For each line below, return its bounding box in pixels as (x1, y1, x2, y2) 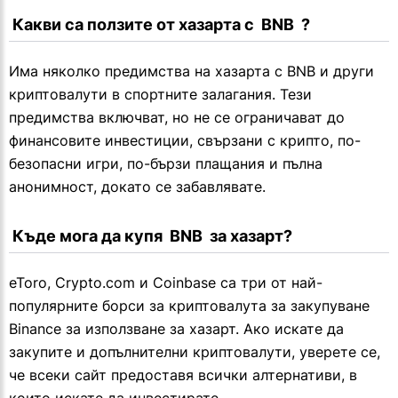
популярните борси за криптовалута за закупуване (9, 297, 370, 315)
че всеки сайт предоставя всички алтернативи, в (9, 366, 357, 385)
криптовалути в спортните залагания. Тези (9, 85, 312, 104)
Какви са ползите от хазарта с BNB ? (12, 15, 310, 35)
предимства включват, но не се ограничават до (9, 108, 345, 127)
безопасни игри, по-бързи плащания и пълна (9, 155, 322, 173)
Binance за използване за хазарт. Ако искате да (9, 320, 344, 338)
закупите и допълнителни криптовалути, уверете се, (9, 343, 380, 362)
